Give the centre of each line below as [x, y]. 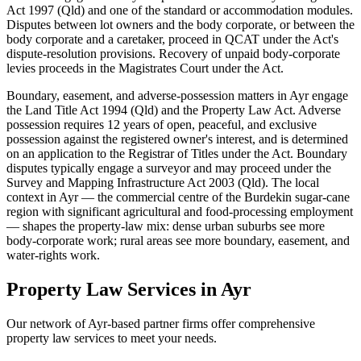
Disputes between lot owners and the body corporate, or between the [180, 24]
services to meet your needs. [144, 338]
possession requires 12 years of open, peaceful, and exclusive [162, 124]
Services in [172, 289]
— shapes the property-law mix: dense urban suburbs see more [166, 226]
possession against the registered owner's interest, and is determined [177, 139]
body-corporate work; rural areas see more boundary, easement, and [178, 240]
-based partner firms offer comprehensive [211, 323]
